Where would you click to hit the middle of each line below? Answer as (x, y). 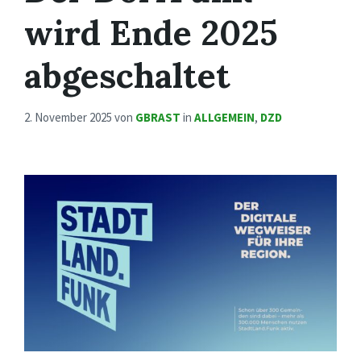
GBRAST (158, 118)
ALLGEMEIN (224, 118)
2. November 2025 (69, 118)
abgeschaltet (127, 76)
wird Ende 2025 (151, 33)
